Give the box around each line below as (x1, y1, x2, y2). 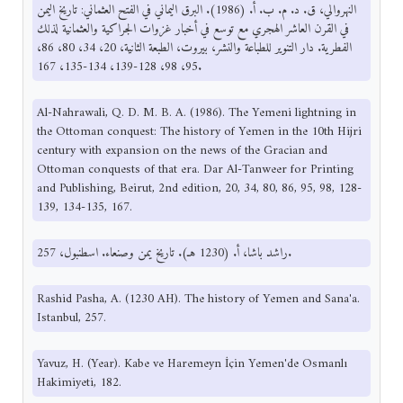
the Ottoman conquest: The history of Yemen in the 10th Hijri (36, 121, 362, 144)
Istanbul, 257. (36, 307, 106, 330)
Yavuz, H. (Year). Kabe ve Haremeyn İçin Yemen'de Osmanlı (36, 353, 347, 376)
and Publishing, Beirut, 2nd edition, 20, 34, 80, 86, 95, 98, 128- (36, 177, 362, 201)
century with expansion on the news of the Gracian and (36, 139, 327, 163)
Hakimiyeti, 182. (36, 372, 121, 395)
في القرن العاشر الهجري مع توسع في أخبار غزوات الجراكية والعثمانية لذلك (36, 18, 349, 41)
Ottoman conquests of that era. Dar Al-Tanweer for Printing (36, 158, 354, 182)
